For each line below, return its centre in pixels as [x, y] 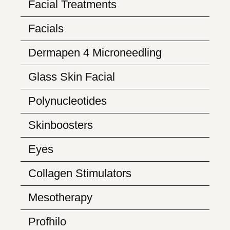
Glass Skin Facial [72, 77]
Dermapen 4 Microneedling [95, 53]
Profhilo [47, 222]
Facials [46, 28]
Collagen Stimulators [80, 173]
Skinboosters [62, 125]
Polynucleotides [68, 101]
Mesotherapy [60, 197]
